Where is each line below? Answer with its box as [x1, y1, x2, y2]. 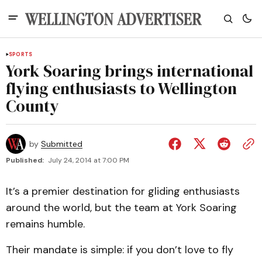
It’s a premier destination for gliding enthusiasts [6, 184, 240, 198]
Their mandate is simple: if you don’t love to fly [6, 243, 233, 257]
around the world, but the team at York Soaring [6, 201, 237, 215]
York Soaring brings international [6, 60, 253, 82]
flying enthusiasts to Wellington [6, 77, 237, 99]
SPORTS [9, 51, 33, 58]
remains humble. [6, 217, 85, 231]
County [6, 95, 59, 117]
